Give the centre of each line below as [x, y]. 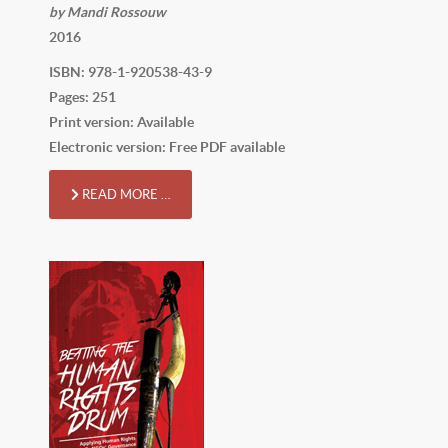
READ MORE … [124, 194]
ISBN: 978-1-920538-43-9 [130, 71]
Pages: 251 [82, 96]
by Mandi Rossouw [107, 11]
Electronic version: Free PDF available [167, 146]
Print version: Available [121, 121]
